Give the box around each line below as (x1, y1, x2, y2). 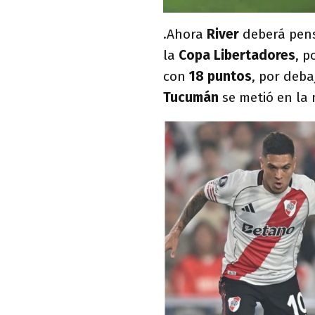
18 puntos (189, 67, 252, 84)
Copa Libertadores (179, 46, 295, 63)
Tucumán (163, 89, 222, 105)
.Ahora (163, 25, 207, 42)
